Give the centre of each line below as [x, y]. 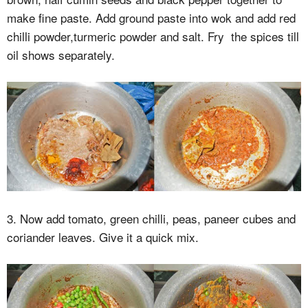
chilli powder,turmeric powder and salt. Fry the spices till [153, 36]
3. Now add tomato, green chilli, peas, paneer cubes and [151, 219]
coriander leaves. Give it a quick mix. [103, 237]
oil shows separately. [61, 54]
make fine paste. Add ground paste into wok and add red [151, 17]
